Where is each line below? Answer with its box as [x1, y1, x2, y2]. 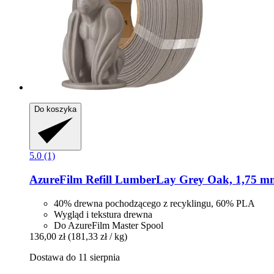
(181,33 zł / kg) [68, 231, 127, 242]
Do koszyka [34, 105, 76, 114]
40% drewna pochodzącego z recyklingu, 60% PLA [54, 198, 255, 209]
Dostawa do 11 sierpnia [29, 251, 120, 262]
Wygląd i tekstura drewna [54, 209, 152, 220]
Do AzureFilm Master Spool [54, 220, 163, 231]
